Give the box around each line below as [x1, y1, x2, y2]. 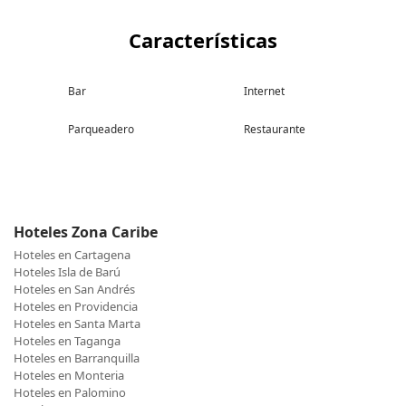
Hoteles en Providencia [14, 298, 138, 315]
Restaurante [244, 121, 305, 137]
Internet [244, 83, 285, 99]
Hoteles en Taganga [14, 333, 121, 350]
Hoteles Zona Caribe [14, 222, 158, 243]
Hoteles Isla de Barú [14, 264, 121, 281]
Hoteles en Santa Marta [14, 315, 140, 333]
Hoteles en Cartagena [14, 246, 130, 264]
